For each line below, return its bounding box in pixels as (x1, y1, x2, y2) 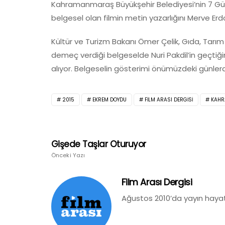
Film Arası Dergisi (122, 175, 192, 188)
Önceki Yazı (51, 151, 85, 159)
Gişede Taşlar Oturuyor (51, 138, 146, 150)
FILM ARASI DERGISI (145, 95, 193, 103)
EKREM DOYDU (92, 95, 127, 103)
